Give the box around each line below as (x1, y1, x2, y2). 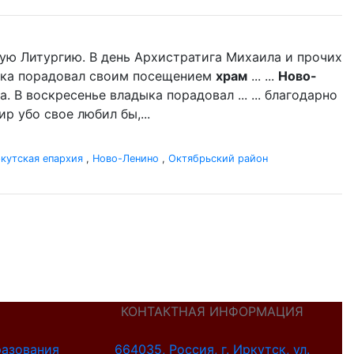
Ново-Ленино (92, 153, 159, 164)
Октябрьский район (168, 153, 268, 164)
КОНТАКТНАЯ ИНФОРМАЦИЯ (121, 303, 304, 319)
